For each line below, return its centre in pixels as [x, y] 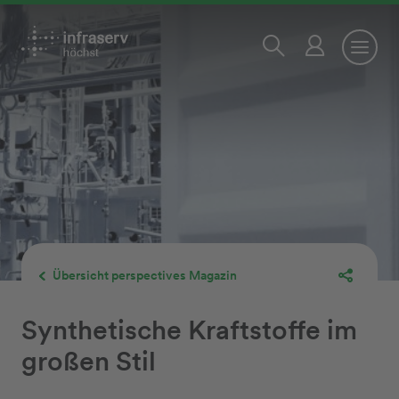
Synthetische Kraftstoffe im [189, 330]
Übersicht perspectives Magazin [145, 275]
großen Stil [89, 361]
